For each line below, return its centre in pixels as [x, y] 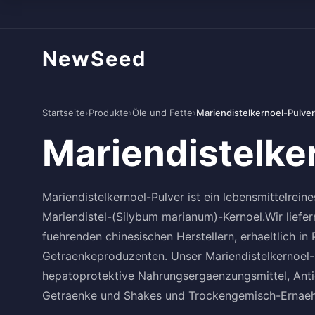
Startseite [64, 112]
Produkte [109, 112]
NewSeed [94, 58]
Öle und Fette [162, 112]
